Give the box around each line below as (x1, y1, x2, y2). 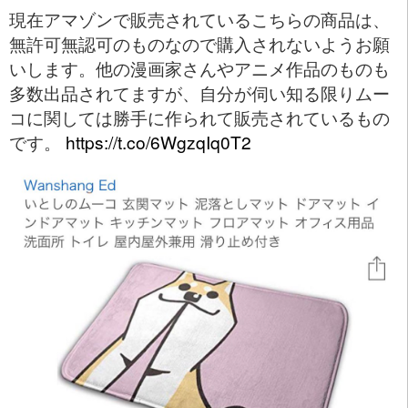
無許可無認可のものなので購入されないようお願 (9, 30, 390, 56)
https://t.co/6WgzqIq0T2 (66, 128, 251, 154)
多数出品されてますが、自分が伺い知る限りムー (9, 79, 390, 105)
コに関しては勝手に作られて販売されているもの (9, 104, 390, 129)
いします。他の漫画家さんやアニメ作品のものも (9, 55, 390, 80)
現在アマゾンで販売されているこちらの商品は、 (9, 5, 390, 31)
